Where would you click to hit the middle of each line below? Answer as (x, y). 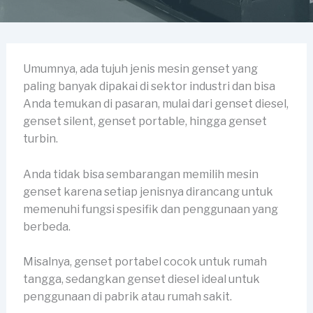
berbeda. (48, 226)
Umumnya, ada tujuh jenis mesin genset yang (140, 69)
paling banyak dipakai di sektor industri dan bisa (149, 86)
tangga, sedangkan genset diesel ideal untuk (141, 279)
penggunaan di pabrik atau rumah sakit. (127, 297)
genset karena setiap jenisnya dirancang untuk (148, 191)
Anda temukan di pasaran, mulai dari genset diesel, (155, 104)
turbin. (40, 139)
